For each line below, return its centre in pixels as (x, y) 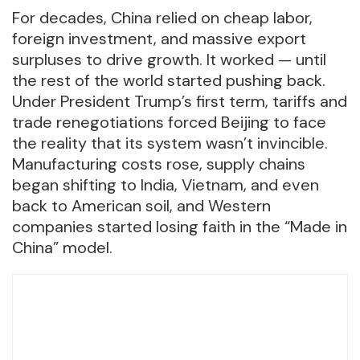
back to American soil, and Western (141, 206)
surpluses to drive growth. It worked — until (169, 60)
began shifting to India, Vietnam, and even (166, 185)
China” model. (62, 248)
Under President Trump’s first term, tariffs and (180, 102)
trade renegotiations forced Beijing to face (169, 123)
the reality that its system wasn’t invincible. (170, 143)
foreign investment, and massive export (159, 39)
